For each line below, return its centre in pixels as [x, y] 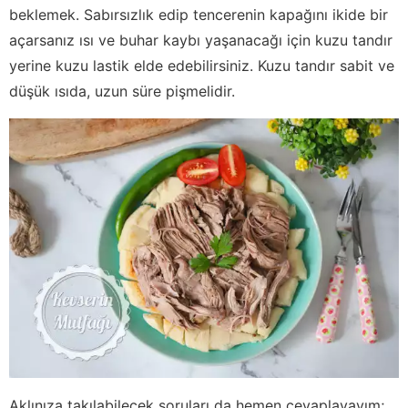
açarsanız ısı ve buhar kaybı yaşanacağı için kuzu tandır [201, 40]
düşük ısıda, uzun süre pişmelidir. [122, 91]
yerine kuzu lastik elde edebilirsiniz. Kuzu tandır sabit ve [202, 65]
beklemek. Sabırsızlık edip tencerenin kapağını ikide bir [199, 14]
